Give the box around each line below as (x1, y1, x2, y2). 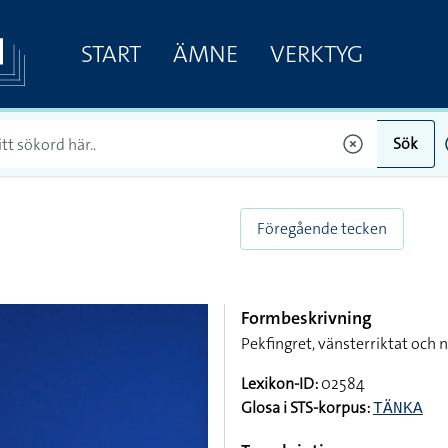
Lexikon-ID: (241, 373, 318, 394)
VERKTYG (269, 37, 363, 70)
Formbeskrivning (241, 306, 372, 330)
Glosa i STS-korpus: (241, 397, 370, 418)
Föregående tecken (257, 218, 387, 239)
